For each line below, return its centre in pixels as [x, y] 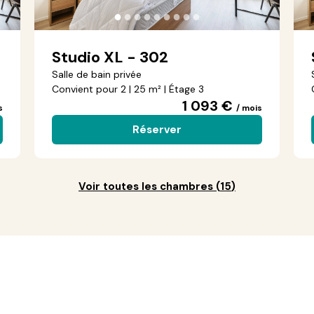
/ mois [249, 108]
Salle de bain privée [97, 74]
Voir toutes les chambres [146, 186]
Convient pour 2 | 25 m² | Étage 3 [128, 89]
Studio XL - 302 [110, 57]
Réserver [157, 130]
